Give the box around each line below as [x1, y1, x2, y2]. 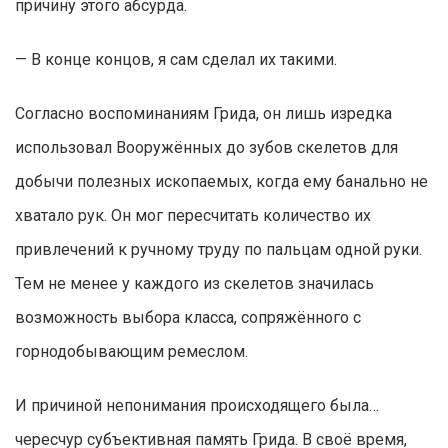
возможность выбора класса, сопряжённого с [15, 308, 361, 328]
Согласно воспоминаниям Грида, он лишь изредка [15, 104, 392, 124]
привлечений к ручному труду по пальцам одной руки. [15, 240, 422, 260]
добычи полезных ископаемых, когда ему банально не [15, 172, 428, 192]
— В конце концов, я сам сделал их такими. [15, 50, 337, 70]
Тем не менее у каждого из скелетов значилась [15, 274, 374, 294]
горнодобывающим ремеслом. [15, 342, 248, 362]
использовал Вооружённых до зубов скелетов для [15, 138, 398, 158]
